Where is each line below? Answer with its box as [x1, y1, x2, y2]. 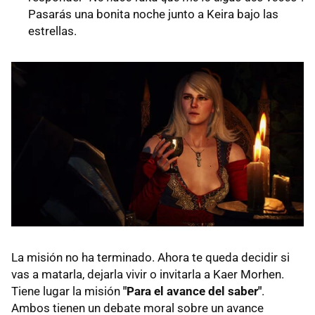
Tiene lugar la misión [11, 283, 123, 298]
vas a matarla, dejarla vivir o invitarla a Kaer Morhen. [11, 266, 284, 281]
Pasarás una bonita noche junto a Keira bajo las [28, 6, 278, 21]
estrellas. [28, 23, 77, 38]
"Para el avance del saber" [123, 283, 262, 298]
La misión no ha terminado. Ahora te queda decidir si [11, 250, 290, 264]
